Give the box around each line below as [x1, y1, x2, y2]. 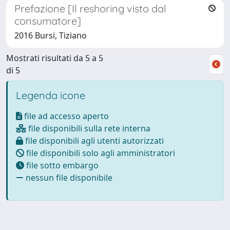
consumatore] [14, 14, 81, 27]
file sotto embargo [24, 159, 99, 171]
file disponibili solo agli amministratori [24, 147, 175, 159]
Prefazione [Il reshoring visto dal [14, 2, 166, 15]
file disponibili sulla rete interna [26, 122, 150, 134]
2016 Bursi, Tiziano [14, 29, 87, 41]
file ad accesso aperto [22, 110, 109, 122]
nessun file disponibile [24, 171, 112, 183]
